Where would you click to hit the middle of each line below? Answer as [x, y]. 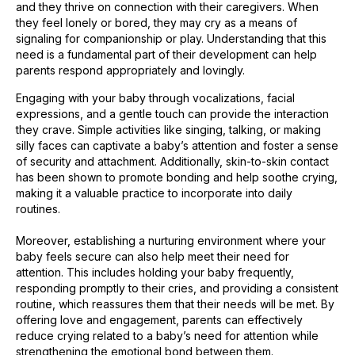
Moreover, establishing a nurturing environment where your [171, 240]
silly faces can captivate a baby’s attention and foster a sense [177, 145]
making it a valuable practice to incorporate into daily [154, 193]
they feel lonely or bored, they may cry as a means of [157, 23]
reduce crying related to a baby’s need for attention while [167, 335]
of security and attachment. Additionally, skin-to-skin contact [172, 161]
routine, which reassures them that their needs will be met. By [175, 303]
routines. [38, 208]
